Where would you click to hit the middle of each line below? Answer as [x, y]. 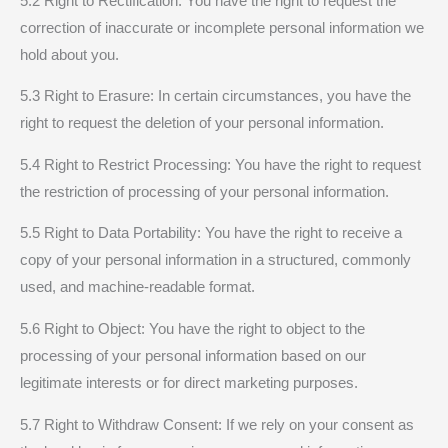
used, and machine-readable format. [137, 287]
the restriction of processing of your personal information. [204, 191]
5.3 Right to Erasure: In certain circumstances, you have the [215, 96]
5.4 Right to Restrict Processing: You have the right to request [220, 164]
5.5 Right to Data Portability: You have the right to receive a [211, 233]
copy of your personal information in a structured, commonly [215, 260]
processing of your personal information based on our [193, 356]
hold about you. [69, 54]
